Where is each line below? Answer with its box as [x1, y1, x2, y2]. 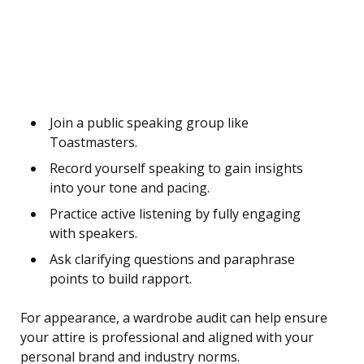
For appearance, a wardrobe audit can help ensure [20, 309, 327, 327]
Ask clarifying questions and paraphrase [50, 250, 295, 269]
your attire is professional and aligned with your [20, 328, 314, 347]
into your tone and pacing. [50, 179, 210, 197]
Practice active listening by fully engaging [50, 205, 301, 223]
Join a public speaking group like [50, 114, 249, 132]
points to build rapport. [50, 270, 192, 288]
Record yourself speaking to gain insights [50, 159, 303, 178]
